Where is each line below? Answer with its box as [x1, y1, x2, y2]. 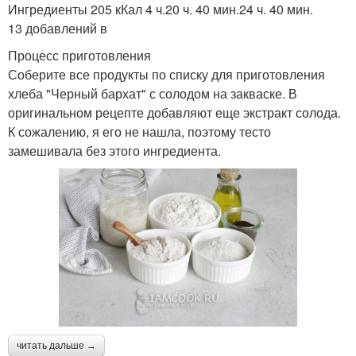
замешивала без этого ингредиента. [8, 141, 221, 160]
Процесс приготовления [8, 45, 151, 64]
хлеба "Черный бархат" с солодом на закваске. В [8, 83, 297, 103]
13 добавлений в [8, 18, 107, 37]
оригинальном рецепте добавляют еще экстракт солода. [8, 103, 341, 122]
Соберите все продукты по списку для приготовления [8, 64, 325, 83]
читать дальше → [17, 340, 96, 352]
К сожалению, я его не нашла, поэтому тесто [8, 122, 271, 141]
